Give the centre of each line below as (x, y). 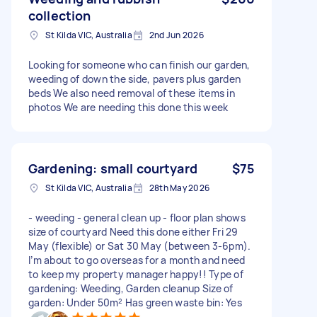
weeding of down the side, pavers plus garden (134, 79)
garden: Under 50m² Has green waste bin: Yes (135, 302)
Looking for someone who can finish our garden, (139, 64)
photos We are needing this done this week (128, 107)
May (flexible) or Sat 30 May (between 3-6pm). (140, 246)
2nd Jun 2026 (176, 35)
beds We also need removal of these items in (132, 93)
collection (60, 15)
